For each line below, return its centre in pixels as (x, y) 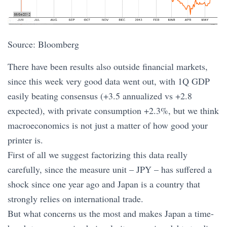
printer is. (25, 140)
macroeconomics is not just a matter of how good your (108, 125)
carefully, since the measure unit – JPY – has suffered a (110, 169)
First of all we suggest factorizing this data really (98, 155)
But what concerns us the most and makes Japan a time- (111, 214)
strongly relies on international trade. (75, 199)
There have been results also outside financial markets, (108, 67)
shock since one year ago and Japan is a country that (104, 184)
